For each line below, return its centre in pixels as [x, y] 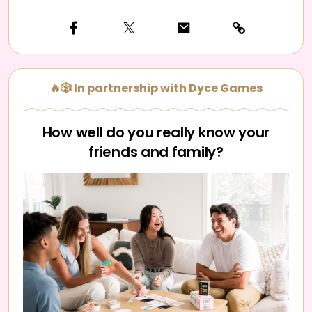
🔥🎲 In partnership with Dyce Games [156, 88]
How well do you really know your [156, 132]
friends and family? [156, 152]
